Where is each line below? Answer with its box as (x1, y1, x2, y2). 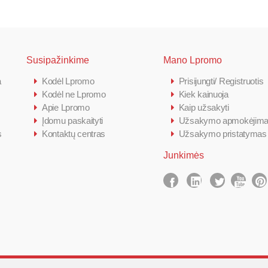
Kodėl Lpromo (42, 75, 95, 86)
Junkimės (163, 150, 204, 160)
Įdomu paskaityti (42, 115, 103, 126)
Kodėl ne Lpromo (42, 89, 106, 99)
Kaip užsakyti (178, 102, 229, 112)
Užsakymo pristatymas (178, 128, 267, 139)
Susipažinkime (26, 54, 89, 65)
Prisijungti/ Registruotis (178, 75, 264, 86)
